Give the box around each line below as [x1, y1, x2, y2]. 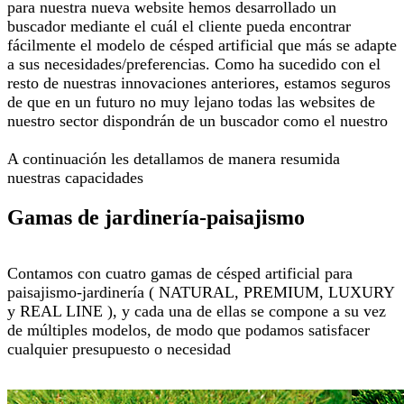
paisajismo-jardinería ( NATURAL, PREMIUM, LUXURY [7, 282, 394, 301]
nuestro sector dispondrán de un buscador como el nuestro [7, 111, 388, 130]
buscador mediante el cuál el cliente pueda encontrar [7, 16, 351, 35]
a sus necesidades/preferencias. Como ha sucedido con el [7, 54, 381, 73]
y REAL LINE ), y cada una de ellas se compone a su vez [7, 301, 386, 320]
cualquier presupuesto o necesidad [7, 339, 231, 358]
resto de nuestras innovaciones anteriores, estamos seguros [7, 73, 390, 92]
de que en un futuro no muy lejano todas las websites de [7, 92, 375, 111]
